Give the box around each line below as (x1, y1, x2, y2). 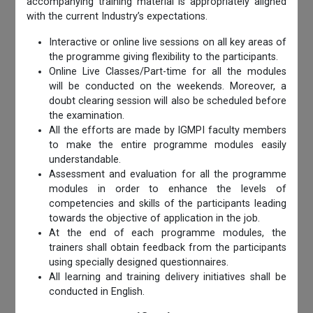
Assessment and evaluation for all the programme (49, 168, 286, 181)
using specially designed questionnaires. (49, 256, 229, 269)
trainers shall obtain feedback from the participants (49, 242, 286, 254)
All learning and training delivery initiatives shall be (49, 271, 286, 284)
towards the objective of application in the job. (49, 212, 261, 225)
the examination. (49, 110, 125, 122)
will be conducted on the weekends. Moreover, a (49, 80, 286, 93)
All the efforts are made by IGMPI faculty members (49, 124, 286, 137)
